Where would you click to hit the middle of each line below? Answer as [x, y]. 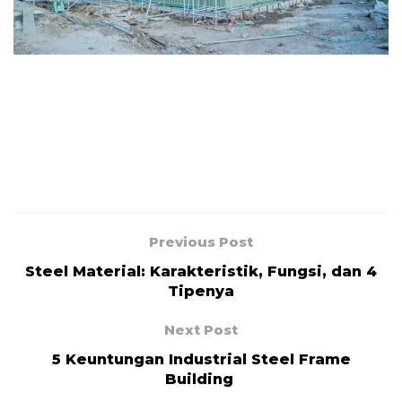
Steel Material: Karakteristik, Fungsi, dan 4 [201, 272]
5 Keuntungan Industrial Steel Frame [201, 360]
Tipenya [201, 292]
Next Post [201, 330]
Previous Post [201, 242]
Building [201, 380]
